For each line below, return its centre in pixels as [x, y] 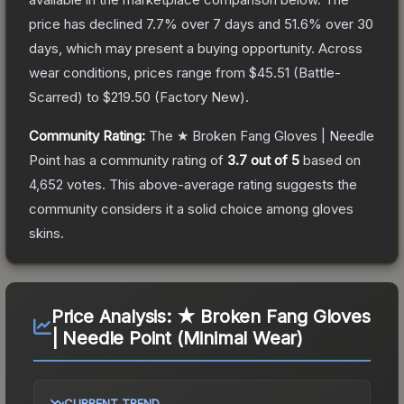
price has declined [87, 23]
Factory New [200, 96]
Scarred [53, 96]
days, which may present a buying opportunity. [172, 48]
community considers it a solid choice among [170, 208]
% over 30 [341, 23]
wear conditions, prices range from [139, 72]
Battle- [320, 72]
